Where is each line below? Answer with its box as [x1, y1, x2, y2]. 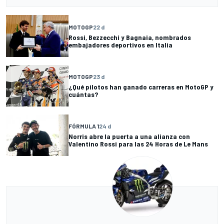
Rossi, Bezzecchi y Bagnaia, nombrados [68, 33, 191, 42]
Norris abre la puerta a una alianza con [68, 132, 190, 141]
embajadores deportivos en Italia [68, 40, 172, 49]
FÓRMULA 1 [68, 122, 99, 130]
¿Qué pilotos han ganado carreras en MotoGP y [68, 82, 213, 91]
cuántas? [68, 90, 98, 99]
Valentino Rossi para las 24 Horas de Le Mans [68, 139, 208, 148]
